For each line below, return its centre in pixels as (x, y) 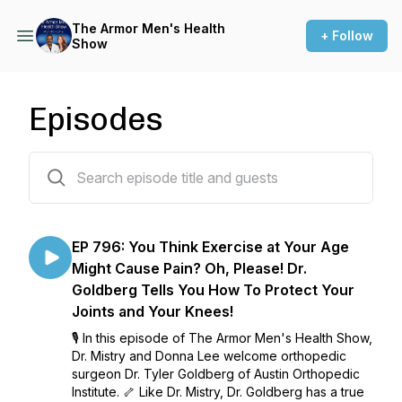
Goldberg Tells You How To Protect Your (213, 290)
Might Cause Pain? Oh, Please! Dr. (189, 268)
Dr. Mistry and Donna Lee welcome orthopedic (209, 356)
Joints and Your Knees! (153, 311)
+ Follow (347, 35)
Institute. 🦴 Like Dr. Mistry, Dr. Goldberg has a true (218, 392)
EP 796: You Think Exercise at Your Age (210, 247)
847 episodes (70, 163)
